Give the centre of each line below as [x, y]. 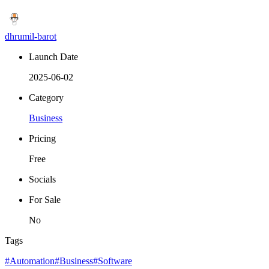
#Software [113, 261]
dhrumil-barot [31, 37]
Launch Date [53, 57]
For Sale [45, 200]
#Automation [30, 261]
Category [46, 98]
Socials [42, 180]
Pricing [42, 139]
